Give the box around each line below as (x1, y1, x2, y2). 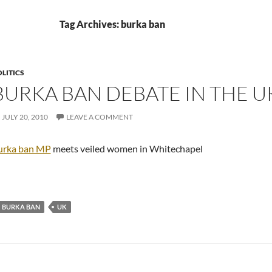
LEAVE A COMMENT (66, 112, 133, 121)
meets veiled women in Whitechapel (50, 143, 203, 154)
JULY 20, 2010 (1, 112, 48, 121)
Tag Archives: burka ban (59, 18, 165, 30)
